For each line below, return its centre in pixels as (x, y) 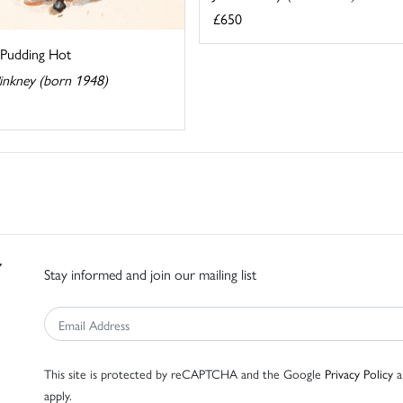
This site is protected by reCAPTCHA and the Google (184, 374)
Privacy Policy (359, 374)
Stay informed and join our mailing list (150, 274)
